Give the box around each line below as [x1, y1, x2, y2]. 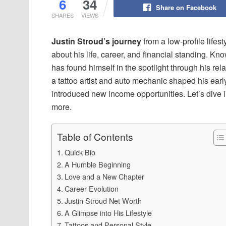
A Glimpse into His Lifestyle [64, 207, 152, 218]
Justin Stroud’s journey [51, 35, 141, 47]
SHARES [51, 11, 74, 19]
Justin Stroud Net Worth [64, 195, 142, 206]
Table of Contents [57, 130, 133, 144]
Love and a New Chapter [64, 171, 144, 182]
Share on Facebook [155, 2, 216, 12]
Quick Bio [64, 146, 95, 157]
